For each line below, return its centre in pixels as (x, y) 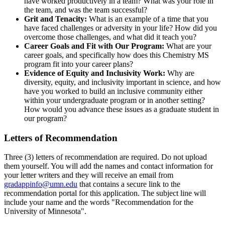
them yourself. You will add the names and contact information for (108, 166)
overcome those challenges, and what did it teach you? (110, 37)
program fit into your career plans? (79, 64)
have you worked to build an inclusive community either (113, 91)
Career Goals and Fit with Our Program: (94, 46)
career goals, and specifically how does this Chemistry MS (117, 55)
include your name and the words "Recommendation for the (99, 202)
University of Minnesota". (45, 211)
